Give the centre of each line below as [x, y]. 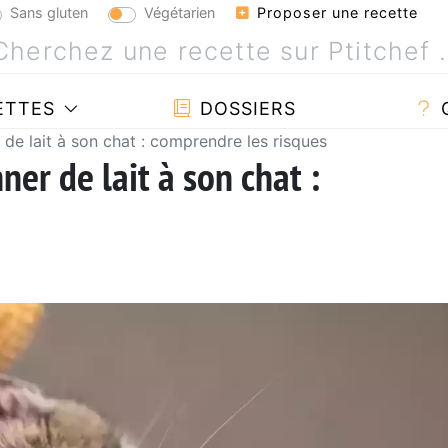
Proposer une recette [335, 12]
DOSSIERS [244, 108]
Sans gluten [49, 12]
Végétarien [179, 12]
